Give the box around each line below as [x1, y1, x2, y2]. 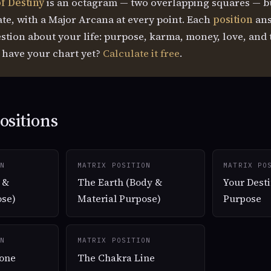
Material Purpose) [77, 192, 161, 206]
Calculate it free [103, 47, 180, 60]
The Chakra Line [77, 250, 155, 264]
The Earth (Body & [77, 175, 162, 189]
